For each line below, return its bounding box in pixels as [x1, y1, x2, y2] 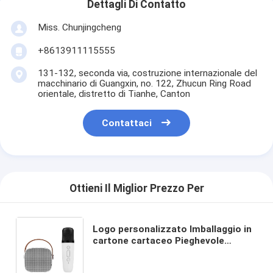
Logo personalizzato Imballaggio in [93, 223, 252, 235]
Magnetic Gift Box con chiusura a [93, 258, 244, 269]
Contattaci [102, 118, 152, 129]
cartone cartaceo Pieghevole [93, 235, 225, 246]
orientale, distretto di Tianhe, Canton [37, 88, 190, 99]
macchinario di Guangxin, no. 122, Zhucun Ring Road [37, 77, 251, 89]
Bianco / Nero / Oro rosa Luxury [93, 246, 235, 258]
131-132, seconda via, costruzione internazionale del [37, 67, 257, 79]
